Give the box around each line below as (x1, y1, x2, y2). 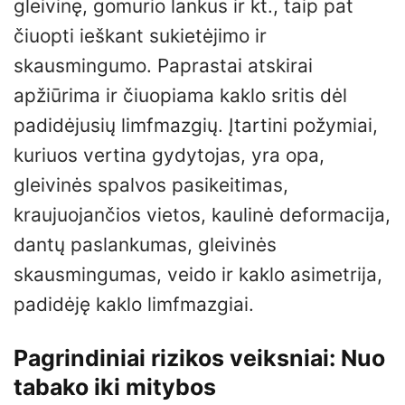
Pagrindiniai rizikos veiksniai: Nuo (14, 344, 385, 372)
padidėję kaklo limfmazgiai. (14, 292, 254, 316)
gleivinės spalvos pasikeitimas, (14, 173, 288, 196)
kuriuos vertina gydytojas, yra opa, (14, 143, 325, 166)
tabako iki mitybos (14, 372, 216, 400)
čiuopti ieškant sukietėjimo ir (14, 24, 267, 47)
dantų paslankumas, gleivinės (14, 232, 277, 256)
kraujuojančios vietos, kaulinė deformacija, (14, 202, 391, 226)
